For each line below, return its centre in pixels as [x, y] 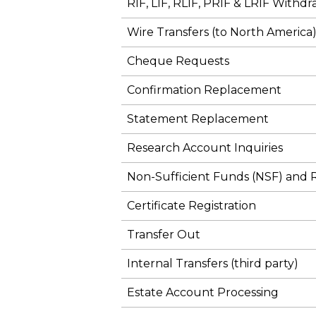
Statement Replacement [198, 119]
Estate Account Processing [203, 292]
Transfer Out [164, 234]
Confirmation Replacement [204, 90]
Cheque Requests [178, 61]
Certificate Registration [193, 205]
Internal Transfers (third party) [213, 263]
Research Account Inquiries [205, 147]
